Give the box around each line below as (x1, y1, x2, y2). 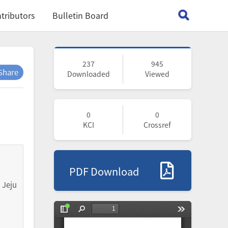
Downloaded (67, 69, 110, 79)
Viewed (145, 69, 169, 79)
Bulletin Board (52, 9, 108, 21)
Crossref (143, 120, 171, 130)
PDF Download (69, 164, 139, 179)
